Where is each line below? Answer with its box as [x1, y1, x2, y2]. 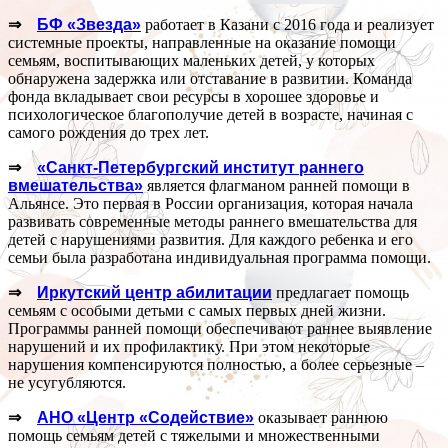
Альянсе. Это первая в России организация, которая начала [8, 195, 413, 213]
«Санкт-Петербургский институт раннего [37, 159, 364, 177]
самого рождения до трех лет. [8, 124, 209, 142]
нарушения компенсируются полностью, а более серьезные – [8, 356, 424, 374]
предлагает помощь [276, 284, 409, 302]
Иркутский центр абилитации [37, 284, 272, 302]
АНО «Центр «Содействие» [37, 409, 254, 427]
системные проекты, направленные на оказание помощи [8, 34, 396, 52]
